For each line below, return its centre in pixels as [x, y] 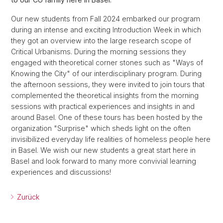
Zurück [27, 197]
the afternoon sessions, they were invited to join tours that [108, 85]
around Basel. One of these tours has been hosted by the [107, 117]
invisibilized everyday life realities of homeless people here [111, 139]
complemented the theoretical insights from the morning [105, 96]
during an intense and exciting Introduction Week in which [106, 30]
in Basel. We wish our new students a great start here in [103, 150]
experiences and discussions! [61, 172]
